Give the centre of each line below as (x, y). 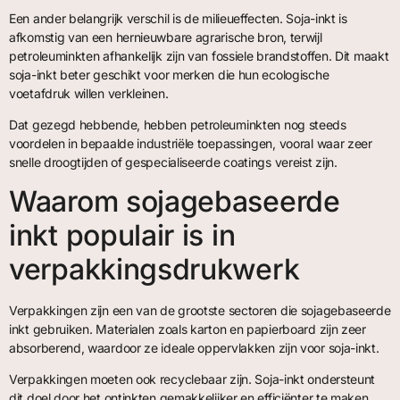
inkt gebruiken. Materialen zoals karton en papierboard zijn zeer (187, 329)
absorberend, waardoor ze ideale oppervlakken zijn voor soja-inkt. (194, 347)
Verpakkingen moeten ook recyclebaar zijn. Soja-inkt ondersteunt (192, 379)
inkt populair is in (122, 235)
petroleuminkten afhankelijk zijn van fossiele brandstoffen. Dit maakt (199, 56)
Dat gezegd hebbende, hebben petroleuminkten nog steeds (178, 125)
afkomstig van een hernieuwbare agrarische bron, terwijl (166, 37)
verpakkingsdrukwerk (154, 269)
